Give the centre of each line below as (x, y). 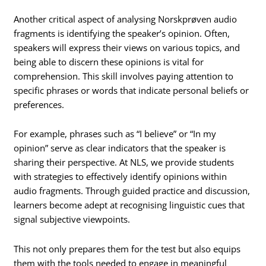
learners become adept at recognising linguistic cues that (129, 205)
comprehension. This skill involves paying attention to (124, 76)
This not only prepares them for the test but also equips (127, 248)
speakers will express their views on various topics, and (127, 47)
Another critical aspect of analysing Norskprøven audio (126, 19)
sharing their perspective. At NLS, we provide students (124, 162)
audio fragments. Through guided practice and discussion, (132, 191)
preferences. (39, 104)
